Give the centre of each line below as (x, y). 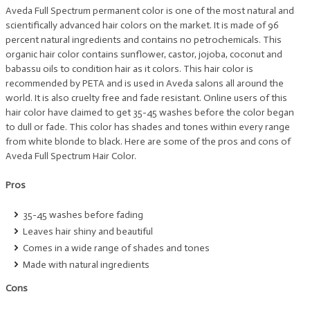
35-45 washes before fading (83, 215)
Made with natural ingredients (86, 265)
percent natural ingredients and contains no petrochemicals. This (144, 40)
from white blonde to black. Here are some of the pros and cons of (148, 142)
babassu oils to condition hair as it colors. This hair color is (129, 69)
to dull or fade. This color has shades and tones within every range (148, 127)
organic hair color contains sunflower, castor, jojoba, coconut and (144, 54)
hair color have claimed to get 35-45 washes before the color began (150, 112)
